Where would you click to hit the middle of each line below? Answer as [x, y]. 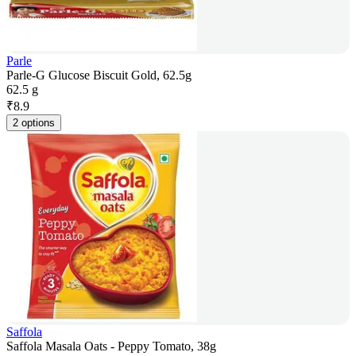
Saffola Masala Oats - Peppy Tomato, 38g [111, 346]
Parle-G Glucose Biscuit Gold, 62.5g [99, 75]
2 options [34, 123]
